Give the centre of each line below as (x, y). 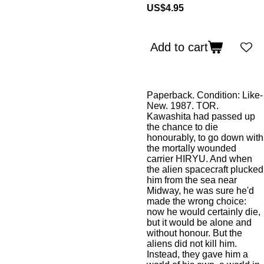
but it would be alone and (199, 222)
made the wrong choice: (197, 201)
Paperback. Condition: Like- (205, 95)
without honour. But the (194, 233)
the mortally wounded (192, 148)
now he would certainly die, (204, 212)
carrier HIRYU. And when (199, 159)
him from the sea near (192, 180)
